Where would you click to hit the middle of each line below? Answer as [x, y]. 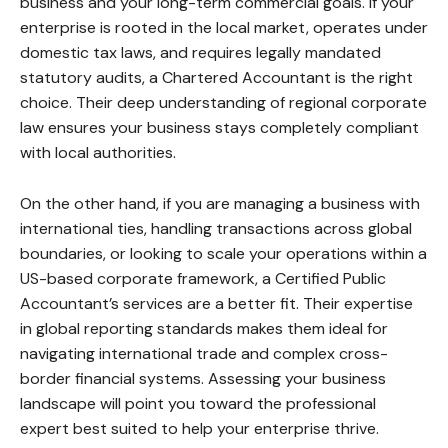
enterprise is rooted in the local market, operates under [224, 28]
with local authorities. [98, 153]
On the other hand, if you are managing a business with [220, 204]
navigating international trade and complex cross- [204, 354]
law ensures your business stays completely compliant [219, 128]
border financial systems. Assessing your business [203, 379]
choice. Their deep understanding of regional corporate [223, 103]
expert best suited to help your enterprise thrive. [199, 429]
